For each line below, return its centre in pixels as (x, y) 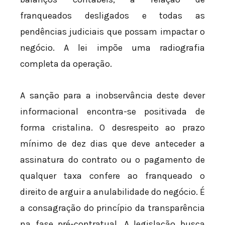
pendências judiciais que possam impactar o (113, 31)
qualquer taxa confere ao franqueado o (113, 176)
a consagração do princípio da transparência (113, 208)
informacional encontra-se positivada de (113, 112)
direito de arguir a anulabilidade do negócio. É (113, 192)
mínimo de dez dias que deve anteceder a (113, 144)
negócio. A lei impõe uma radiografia (113, 47)
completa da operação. (66, 64)
